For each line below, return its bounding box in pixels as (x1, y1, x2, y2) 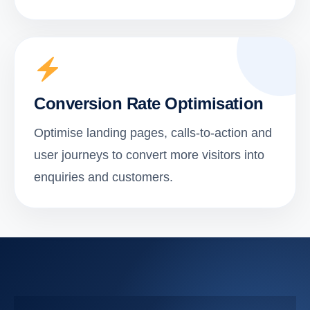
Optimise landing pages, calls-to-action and (34, 126, 272, 140)
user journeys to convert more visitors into (34, 148, 264, 163)
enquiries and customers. (34, 170, 173, 185)
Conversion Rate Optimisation (34, 94, 264, 113)
